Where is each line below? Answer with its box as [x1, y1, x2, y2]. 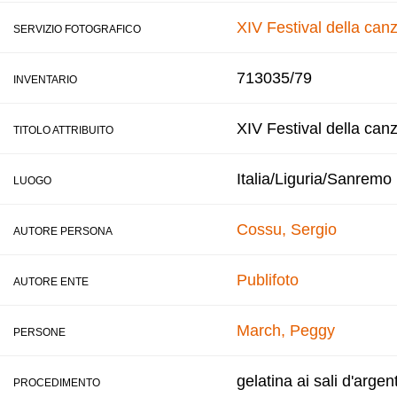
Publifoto [237, 271, 299, 289]
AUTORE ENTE [13, 276, 89, 288]
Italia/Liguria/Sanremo [237, 170, 392, 188]
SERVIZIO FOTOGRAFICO [13, 23, 141, 35]
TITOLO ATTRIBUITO [13, 124, 113, 136]
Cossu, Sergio [237, 221, 337, 238]
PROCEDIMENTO [13, 377, 100, 389]
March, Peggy [237, 322, 335, 339]
